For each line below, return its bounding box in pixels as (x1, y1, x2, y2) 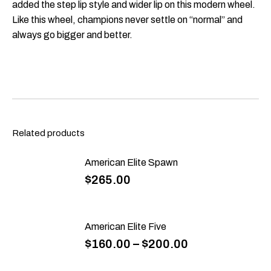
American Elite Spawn (85, 157, 178, 168)
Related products (12, 128, 85, 139)
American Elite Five (85, 221, 166, 232)
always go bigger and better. (12, 30, 132, 41)
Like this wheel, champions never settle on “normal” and (12, 15, 243, 25)
